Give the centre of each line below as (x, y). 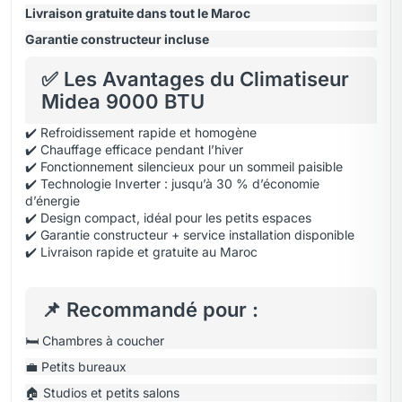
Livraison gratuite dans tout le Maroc (138, 13)
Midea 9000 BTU (123, 101)
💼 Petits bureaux (76, 367)
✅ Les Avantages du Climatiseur (195, 79)
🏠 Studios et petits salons (102, 393)
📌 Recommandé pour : (150, 309)
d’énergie (52, 201)
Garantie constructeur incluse (117, 39)
